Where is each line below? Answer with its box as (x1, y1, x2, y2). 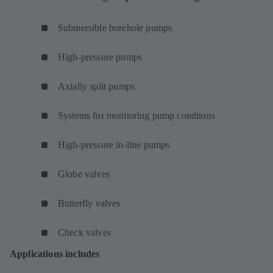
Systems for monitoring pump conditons (58, 110, 215, 121)
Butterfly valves (58, 197, 121, 208)
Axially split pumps (58, 80, 135, 91)
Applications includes (10, 248, 100, 259)
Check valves (58, 227, 111, 238)
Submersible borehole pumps (58, 22, 172, 33)
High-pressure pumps (58, 51, 143, 62)
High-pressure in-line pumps (58, 139, 170, 150)
